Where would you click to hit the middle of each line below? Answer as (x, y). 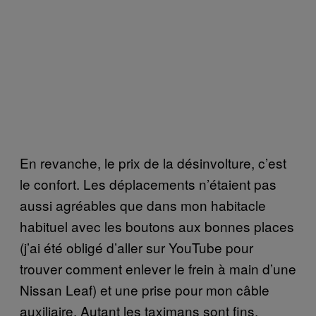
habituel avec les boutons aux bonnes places (157, 226)
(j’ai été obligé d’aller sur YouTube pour (136, 247)
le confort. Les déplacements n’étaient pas (148, 183)
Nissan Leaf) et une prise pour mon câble (145, 289)
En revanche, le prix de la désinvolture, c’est (153, 162)
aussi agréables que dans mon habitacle (143, 205)
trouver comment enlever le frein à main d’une (158, 268)
